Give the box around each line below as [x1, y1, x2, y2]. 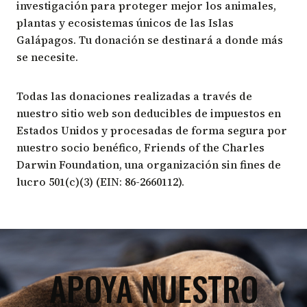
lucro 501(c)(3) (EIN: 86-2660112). [16, 173, 184, 189]
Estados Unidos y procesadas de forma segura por [16, 122, 287, 138]
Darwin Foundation [16, 156, 119, 172]
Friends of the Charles [144, 139, 265, 155]
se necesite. [16, 49, 81, 64]
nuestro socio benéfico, [16, 139, 144, 155]
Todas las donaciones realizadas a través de [16, 88, 252, 103]
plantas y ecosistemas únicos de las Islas [16, 14, 234, 30]
